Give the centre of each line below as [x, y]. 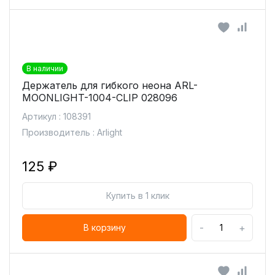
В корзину [104, 227]
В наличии [45, 68]
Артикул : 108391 [56, 116]
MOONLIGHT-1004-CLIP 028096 [100, 98]
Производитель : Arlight [72, 132]
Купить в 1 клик [137, 196]
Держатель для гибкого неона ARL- [110, 85]
